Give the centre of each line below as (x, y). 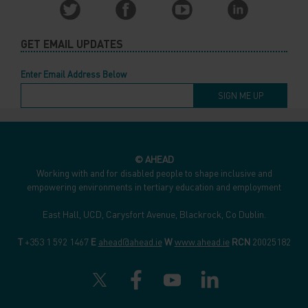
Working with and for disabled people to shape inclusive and (154, 173)
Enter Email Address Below (74, 75)
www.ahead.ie (202, 242)
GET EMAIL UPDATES (73, 44)
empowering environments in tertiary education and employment (154, 187)
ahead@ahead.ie (130, 242)
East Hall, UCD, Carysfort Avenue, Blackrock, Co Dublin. (154, 214)
